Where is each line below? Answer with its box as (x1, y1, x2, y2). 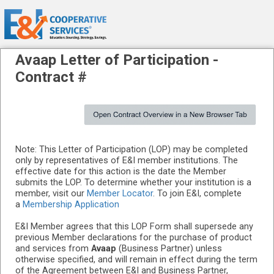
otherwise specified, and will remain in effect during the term (15, 254, 257, 265)
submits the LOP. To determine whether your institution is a (15, 177, 251, 188)
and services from (15, 243, 91, 254)
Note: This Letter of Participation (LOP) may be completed (15, 144, 248, 155)
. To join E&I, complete (153, 188, 242, 199)
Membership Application (23, 199, 119, 210)
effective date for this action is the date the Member (15, 166, 226, 177)
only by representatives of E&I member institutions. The (15, 155, 238, 166)
